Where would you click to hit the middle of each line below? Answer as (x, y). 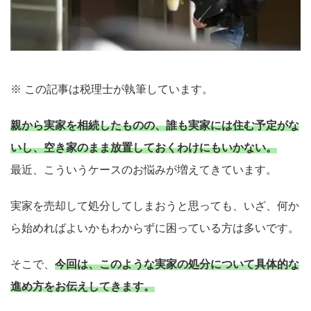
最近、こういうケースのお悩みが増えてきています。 (144, 170)
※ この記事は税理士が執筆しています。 (112, 89)
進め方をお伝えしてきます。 (83, 286)
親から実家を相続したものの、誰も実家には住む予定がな (155, 125)
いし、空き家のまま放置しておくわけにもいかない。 (144, 148)
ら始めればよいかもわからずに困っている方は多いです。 (155, 228)
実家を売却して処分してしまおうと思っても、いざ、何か (155, 206)
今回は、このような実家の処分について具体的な (177, 264)
